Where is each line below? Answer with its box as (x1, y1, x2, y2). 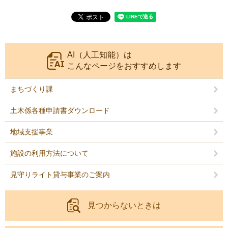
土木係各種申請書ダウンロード (10, 106, 110, 115)
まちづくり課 (10, 85, 53, 94)
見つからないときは (88, 201, 161, 210)
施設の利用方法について (10, 149, 89, 158)
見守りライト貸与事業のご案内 (10, 170, 110, 179)
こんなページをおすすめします (67, 62, 181, 71)
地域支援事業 (10, 128, 53, 136)
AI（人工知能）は (67, 50, 132, 60)
